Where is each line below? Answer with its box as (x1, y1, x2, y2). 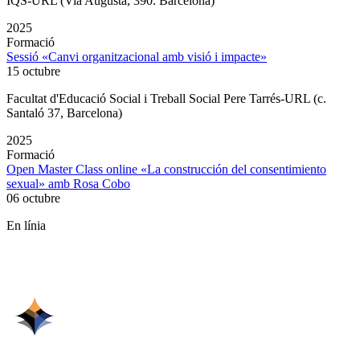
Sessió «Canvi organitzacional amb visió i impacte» (6, 50, 267, 64)
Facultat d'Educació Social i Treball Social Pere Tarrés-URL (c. (6, 92, 326, 106)
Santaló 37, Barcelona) (6, 106, 122, 121)
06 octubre (6, 191, 60, 206)
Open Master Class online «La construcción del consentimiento (6, 162, 326, 177)
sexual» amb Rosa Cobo (6, 177, 130, 191)
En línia (6, 219, 46, 233)
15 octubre (6, 64, 60, 79)
